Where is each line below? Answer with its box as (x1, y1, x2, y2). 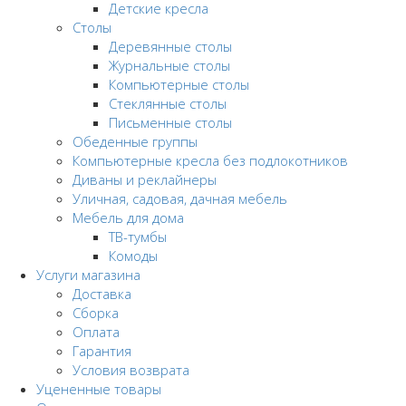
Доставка (72, 284, 131, 303)
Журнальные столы (109, 55, 230, 74)
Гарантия (72, 341, 131, 360)
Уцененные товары (36, 379, 161, 398)
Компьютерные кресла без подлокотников (72, 150, 348, 169)
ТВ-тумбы (109, 227, 167, 246)
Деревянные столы (109, 36, 232, 55)
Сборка (72, 303, 119, 322)
